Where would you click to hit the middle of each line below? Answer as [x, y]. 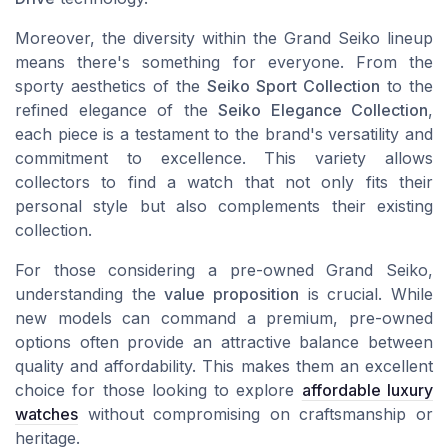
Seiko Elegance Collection [323, 110]
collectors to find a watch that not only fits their [224, 182]
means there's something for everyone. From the [224, 62]
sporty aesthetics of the [111, 86]
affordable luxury [367, 390]
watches [46, 414]
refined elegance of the [116, 110]
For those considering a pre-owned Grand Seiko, [224, 270]
